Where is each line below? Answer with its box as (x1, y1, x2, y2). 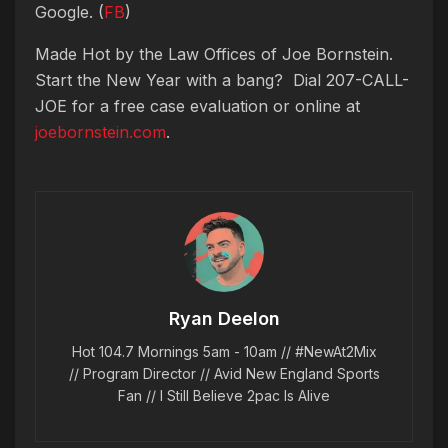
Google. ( (35, 2, 104, 23)
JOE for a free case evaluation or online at (35, 96, 360, 117)
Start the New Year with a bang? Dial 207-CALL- (35, 70, 409, 91)
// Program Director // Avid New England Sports (68, 365, 380, 383)
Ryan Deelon (168, 308, 280, 330)
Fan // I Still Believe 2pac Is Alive (118, 387, 330, 405)
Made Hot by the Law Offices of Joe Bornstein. (35, 44, 393, 65)
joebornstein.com (35, 122, 166, 143)
